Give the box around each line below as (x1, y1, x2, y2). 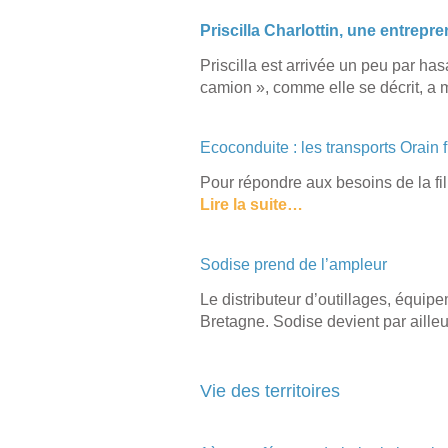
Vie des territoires (199, 381, 340, 402)
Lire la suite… (199, 196, 303, 214)
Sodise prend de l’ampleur (199, 256, 387, 274)
